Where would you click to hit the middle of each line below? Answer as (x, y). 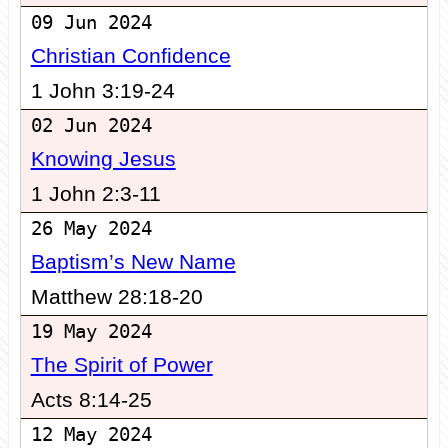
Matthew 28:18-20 (116, 297)
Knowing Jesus (103, 159)
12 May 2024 (91, 435)
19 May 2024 (91, 332)
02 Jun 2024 (91, 126)
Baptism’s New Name (133, 262)
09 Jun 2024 (91, 23)
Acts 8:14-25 (91, 400)
